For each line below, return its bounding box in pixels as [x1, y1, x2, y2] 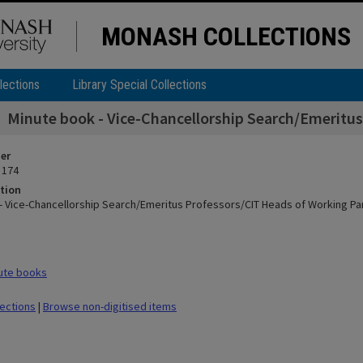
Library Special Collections [72, 77, 207, 92]
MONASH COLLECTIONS [101, 21, 351, 52]
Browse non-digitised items [43, 299, 177, 314]
